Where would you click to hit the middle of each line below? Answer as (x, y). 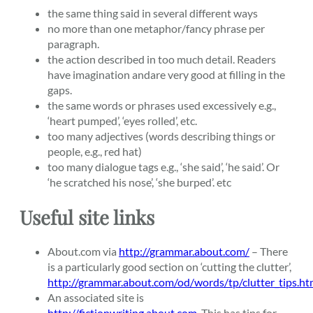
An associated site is (96, 298)
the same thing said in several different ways (153, 13)
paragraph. (73, 43)
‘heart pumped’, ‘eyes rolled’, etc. (122, 120)
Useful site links (87, 217)
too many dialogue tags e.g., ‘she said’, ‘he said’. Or (163, 166)
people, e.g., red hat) (95, 151)
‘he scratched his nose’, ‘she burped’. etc (139, 182)
